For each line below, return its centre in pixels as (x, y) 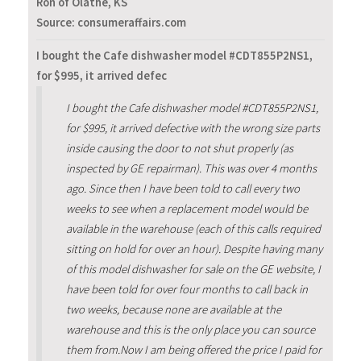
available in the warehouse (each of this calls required (193, 228)
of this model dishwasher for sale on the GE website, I (193, 269)
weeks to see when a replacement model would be (187, 208)
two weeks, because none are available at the (173, 309)
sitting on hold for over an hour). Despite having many (194, 249)
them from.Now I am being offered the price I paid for (193, 349)
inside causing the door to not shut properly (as (179, 148)
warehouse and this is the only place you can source (190, 329)
